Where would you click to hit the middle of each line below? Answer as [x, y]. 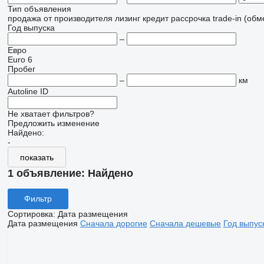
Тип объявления [39, 9]
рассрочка [190, 18]
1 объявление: [47, 173]
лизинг [127, 18]
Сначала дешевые [185, 223]
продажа [24, 18]
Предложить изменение [53, 123]
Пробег [21, 69]
